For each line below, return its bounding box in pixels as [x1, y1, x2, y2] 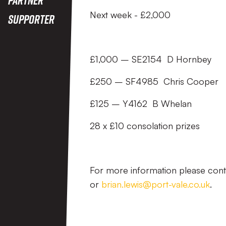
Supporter [8, 12, 54, 26]
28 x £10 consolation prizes [90, 120, 200, 131]
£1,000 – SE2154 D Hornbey [90, 53, 211, 65]
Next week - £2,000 [90, 9, 171, 20]
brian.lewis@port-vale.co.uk [101, 179, 210, 190]
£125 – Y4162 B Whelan [90, 98, 192, 109]
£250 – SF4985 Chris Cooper [90, 76, 218, 87]
